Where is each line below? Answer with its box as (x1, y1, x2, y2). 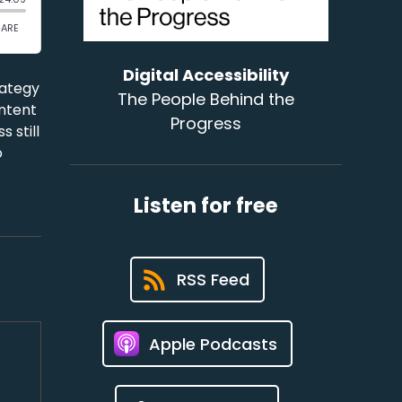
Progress (170, 112, 242, 135)
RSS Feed (176, 268, 249, 292)
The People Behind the (118, 88, 295, 111)
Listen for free (134, 191, 279, 221)
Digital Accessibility (123, 64, 290, 87)
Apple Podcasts (148, 332, 277, 355)
